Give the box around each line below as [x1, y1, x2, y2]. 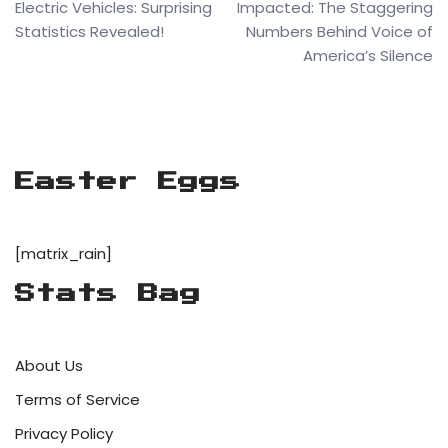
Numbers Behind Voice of [246, 21, 433, 42]
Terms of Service [15, 389, 140, 411]
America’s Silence [303, 45, 433, 66]
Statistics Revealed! [15, 21, 164, 42]
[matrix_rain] [15, 243, 112, 265]
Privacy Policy [15, 423, 113, 445]
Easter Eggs [15, 172, 241, 193]
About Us [15, 355, 83, 377]
